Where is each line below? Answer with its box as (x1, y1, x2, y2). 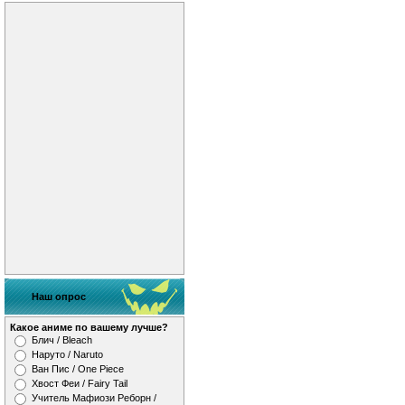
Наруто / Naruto (32, 349, 103, 360)
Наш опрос (32, 291, 86, 302)
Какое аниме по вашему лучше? (10, 322, 168, 333)
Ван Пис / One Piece (32, 363, 124, 374)
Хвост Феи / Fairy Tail (32, 378, 127, 389)
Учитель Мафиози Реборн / (32, 392, 156, 403)
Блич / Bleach (32, 334, 92, 345)
